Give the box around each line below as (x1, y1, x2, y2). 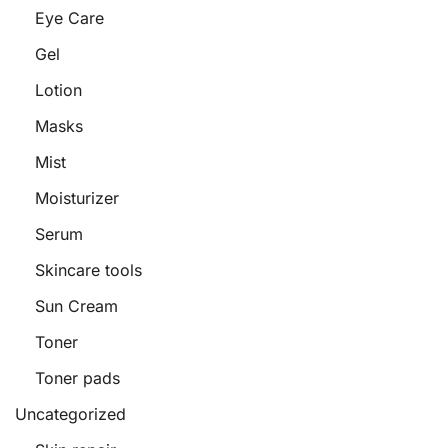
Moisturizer (35, 188, 119, 208)
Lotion (35, 80, 82, 100)
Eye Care (35, 8, 104, 28)
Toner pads (35, 368, 120, 388)
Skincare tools (35, 260, 142, 280)
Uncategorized (15, 404, 126, 424)
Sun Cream (35, 296, 118, 316)
